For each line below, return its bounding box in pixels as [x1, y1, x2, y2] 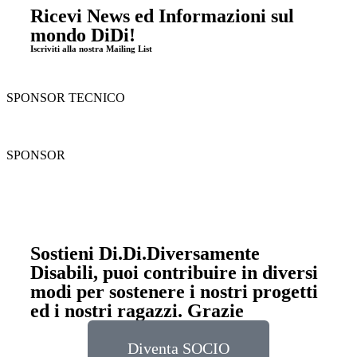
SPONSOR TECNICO [6, 91, 125, 104]
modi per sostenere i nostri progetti [30, 281, 318, 302]
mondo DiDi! [30, 25, 135, 45]
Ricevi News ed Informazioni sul [30, 6, 294, 26]
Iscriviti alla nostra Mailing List [30, 44, 152, 53]
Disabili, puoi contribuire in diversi [30, 262, 318, 283]
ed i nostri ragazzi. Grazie [30, 300, 244, 321]
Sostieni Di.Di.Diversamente [30, 243, 260, 264]
